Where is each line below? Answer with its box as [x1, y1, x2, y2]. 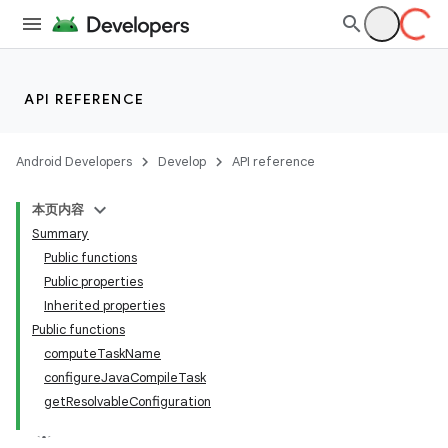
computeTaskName [44, 345, 161, 362]
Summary [32, 225, 89, 242]
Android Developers [16, 153, 132, 170]
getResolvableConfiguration [44, 393, 211, 410]
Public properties [44, 273, 143, 290]
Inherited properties [44, 297, 165, 314]
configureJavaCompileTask [44, 369, 206, 386]
